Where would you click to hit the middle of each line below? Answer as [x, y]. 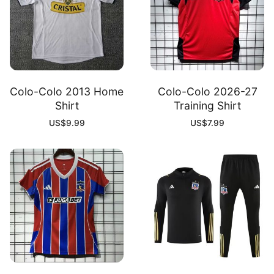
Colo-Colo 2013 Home [67, 91]
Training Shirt [207, 105]
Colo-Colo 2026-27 [207, 91]
